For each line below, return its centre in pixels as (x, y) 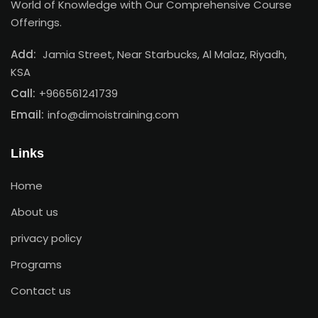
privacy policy (46, 238)
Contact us (41, 291)
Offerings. (36, 22)
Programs (36, 264)
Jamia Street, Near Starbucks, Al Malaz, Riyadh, (163, 54)
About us (34, 212)
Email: (27, 115)
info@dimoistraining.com (113, 115)
